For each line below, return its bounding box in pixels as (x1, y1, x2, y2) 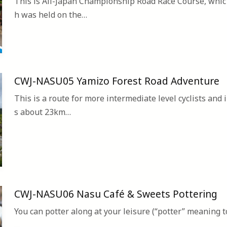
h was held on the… (14, 9, 87, 20)
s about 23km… (14, 106, 71, 118)
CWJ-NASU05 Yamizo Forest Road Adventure (14, 73, 219, 88)
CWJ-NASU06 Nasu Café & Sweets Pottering (14, 187, 217, 201)
